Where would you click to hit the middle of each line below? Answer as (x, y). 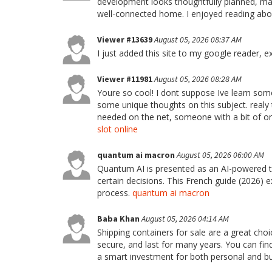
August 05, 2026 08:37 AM (198, 39)
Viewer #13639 (126, 39)
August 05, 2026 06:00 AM (220, 155)
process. (115, 192)
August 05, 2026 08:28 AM (198, 79)
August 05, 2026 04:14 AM (185, 218)
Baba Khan (119, 218)
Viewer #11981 (126, 79)
